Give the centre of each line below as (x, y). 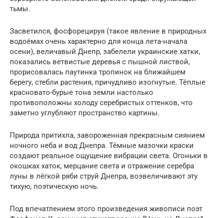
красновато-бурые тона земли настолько (82, 92)
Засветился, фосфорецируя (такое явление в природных (108, 31)
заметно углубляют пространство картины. (85, 113)
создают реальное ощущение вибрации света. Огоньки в (109, 155)
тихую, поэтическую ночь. (54, 186)
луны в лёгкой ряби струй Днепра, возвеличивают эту (104, 176)
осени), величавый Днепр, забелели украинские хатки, (105, 51)
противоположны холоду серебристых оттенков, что (101, 102)
